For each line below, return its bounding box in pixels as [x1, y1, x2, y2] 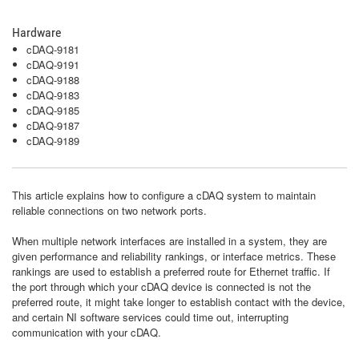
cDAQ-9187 [26, 118, 79, 133]
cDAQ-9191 [26, 57, 79, 72]
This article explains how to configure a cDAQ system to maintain [12, 188, 316, 203]
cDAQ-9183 [26, 87, 79, 103]
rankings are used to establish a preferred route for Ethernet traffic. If [12, 264, 330, 279]
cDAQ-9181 [26, 42, 79, 57]
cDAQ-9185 [26, 103, 79, 118]
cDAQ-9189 [26, 133, 79, 148]
